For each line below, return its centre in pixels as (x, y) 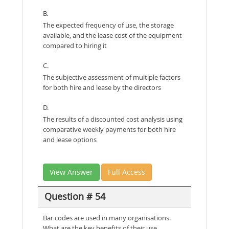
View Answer (71, 172)
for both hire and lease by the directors (102, 87)
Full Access (127, 172)
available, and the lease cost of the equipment (112, 35)
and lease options (70, 139)
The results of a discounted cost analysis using (113, 119)
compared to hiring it (75, 45)
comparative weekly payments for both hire (109, 129)
